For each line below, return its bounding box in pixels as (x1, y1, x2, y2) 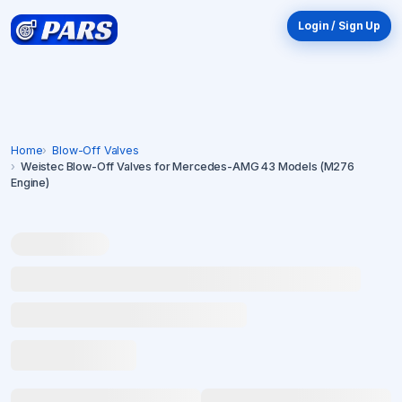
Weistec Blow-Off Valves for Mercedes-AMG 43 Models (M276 (20, 160, 354, 173)
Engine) (11, 176, 49, 189)
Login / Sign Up (298, 19, 380, 32)
